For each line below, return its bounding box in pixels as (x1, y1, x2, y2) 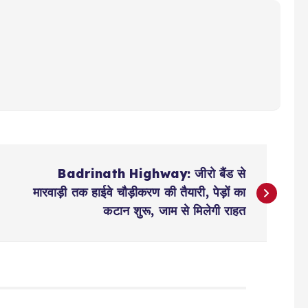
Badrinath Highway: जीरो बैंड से (58, 166, 246, 181)
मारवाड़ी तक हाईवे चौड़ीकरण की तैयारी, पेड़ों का (32, 184, 246, 200)
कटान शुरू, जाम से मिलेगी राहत (103, 203, 246, 219)
